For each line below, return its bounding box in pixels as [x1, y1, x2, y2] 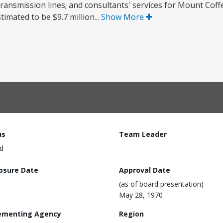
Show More [101, 11, 146, 22]
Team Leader [119, 129, 167, 139]
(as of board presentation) [119, 179, 204, 189]
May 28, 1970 [119, 190, 163, 200]
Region [119, 209, 144, 219]
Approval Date [119, 165, 170, 175]
